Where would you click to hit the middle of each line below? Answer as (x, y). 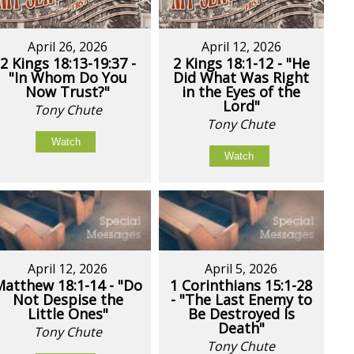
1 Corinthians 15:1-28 (241, 285)
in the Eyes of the (241, 91)
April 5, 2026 (241, 268)
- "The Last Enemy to (241, 299)
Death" (241, 328)
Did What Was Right (241, 77)
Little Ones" (68, 313)
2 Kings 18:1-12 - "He (241, 63)
